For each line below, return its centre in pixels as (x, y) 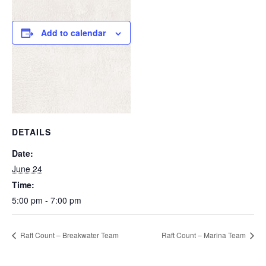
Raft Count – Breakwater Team (69, 235)
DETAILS (31, 132)
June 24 (27, 168)
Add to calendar (73, 32)
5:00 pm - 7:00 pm (47, 200)
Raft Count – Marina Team (205, 235)
